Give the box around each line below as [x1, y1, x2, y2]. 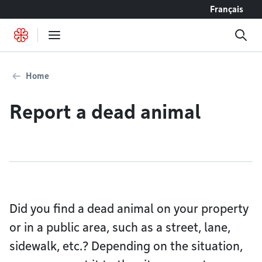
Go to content [15, 5, 60, 13]
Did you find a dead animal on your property [9, 202, 249, 216]
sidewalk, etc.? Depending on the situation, [9, 239, 243, 253]
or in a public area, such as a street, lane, [9, 220, 230, 235]
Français [210, 5, 243, 14]
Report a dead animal [9, 101, 201, 123]
